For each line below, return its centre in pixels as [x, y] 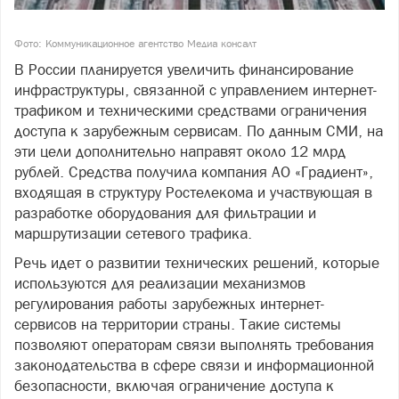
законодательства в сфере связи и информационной [194, 366]
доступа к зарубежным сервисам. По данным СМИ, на [199, 131]
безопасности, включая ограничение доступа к [174, 386]
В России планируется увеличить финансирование [184, 70]
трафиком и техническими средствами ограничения [191, 111]
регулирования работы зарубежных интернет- [169, 304]
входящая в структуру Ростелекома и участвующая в [193, 193]
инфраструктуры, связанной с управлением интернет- [195, 90]
